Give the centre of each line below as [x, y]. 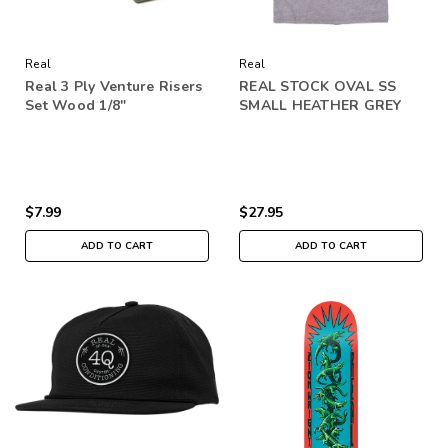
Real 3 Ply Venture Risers [114, 86]
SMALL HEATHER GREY [320, 105]
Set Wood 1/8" [76, 105]
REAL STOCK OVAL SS [318, 86]
